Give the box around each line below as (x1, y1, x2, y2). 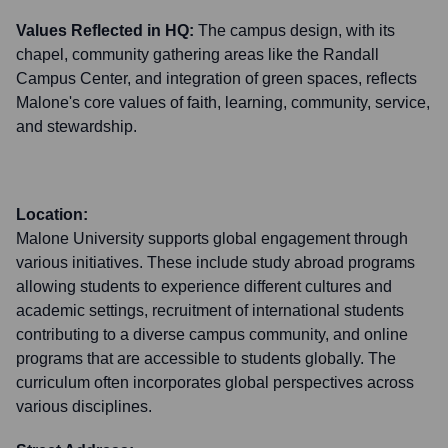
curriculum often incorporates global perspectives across (16, 374, 414, 391)
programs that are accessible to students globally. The (16, 350, 396, 367)
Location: (16, 206, 88, 223)
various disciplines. (16, 398, 152, 415)
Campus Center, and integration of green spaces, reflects (16, 70, 417, 87)
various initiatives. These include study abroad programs (16, 254, 415, 271)
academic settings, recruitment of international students (16, 302, 404, 319)
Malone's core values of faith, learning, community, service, (16, 94, 430, 111)
